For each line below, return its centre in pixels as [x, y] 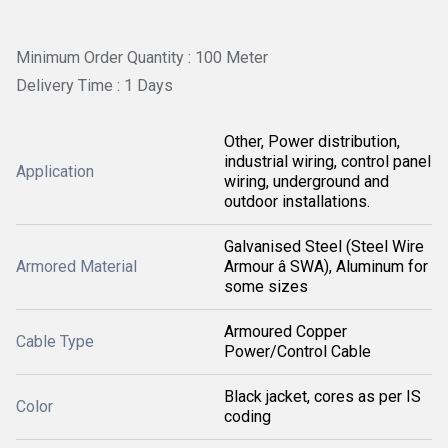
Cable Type [55, 341]
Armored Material [76, 266]
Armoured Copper [285, 331]
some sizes [266, 286]
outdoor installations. [297, 201]
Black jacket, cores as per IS [322, 396]
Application [55, 171]
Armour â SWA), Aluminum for [326, 266]
